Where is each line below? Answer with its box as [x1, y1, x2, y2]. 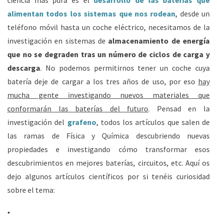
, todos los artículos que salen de [96, 117, 210, 127]
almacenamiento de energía [108, 36, 210, 46]
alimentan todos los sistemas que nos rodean [7, 9, 176, 18]
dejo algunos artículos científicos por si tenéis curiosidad [7, 171, 210, 181]
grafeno [67, 117, 96, 127]
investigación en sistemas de [7, 36, 108, 46]
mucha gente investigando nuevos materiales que [7, 90, 210, 100]
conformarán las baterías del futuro [7, 104, 149, 113]
